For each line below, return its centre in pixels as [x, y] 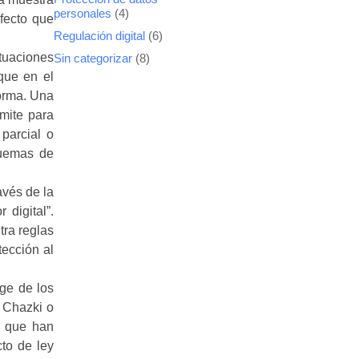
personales [83, 14]
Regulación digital [99, 36]
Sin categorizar [93, 58]
